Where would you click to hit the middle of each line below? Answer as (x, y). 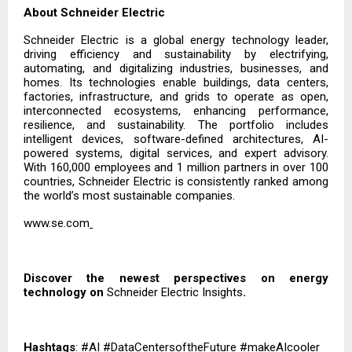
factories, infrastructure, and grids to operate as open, (176, 97)
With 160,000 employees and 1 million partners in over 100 (176, 168)
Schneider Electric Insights (175, 293)
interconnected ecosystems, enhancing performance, (176, 111)
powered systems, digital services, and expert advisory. (176, 154)
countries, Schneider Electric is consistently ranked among (176, 182)
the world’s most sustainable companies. (129, 196)
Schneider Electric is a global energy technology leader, (176, 40)
